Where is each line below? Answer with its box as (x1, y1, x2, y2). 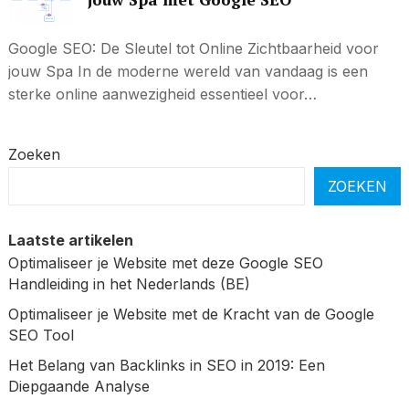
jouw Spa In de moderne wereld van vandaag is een (7, 61, 368, 80)
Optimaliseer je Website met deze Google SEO (7, 253, 323, 272)
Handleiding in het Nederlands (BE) (7, 274, 250, 293)
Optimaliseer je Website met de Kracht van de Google (7, 304, 374, 323)
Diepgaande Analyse (7, 376, 150, 395)
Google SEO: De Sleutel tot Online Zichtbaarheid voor (7, 38, 379, 58)
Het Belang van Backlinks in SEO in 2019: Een (7, 355, 325, 374)
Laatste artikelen (7, 230, 133, 249)
